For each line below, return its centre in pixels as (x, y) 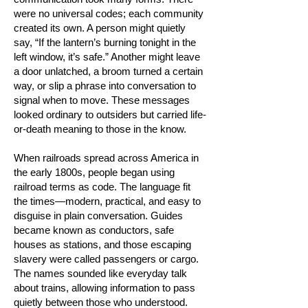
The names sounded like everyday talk (100, 273)
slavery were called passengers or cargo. (106, 259)
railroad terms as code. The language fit (102, 187)
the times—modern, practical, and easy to (107, 201)
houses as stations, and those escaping (102, 244)
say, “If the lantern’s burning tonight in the (105, 42)
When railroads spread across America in (106, 158)
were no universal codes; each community (109, 13)
